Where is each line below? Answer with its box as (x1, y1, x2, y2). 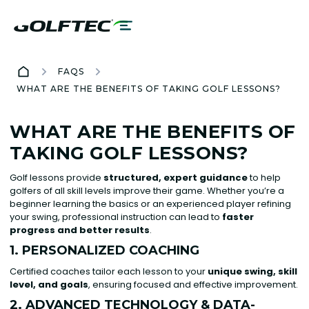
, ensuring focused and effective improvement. (88, 278, 299, 291)
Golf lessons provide (10, 171, 104, 184)
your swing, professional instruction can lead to (10, 210, 223, 223)
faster (222, 210, 255, 223)
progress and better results (10, 223, 150, 237)
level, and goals (10, 278, 89, 291)
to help (248, 171, 281, 184)
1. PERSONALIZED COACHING (10, 243, 200, 258)
